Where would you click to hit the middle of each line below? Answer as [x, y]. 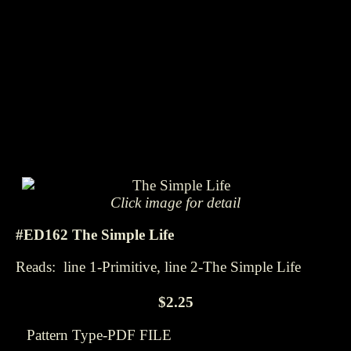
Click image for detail [175, 203]
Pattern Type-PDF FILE [99, 335]
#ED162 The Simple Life [95, 234]
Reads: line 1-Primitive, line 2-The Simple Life [158, 266]
